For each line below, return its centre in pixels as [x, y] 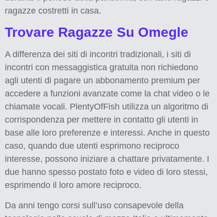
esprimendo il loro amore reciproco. [73, 185]
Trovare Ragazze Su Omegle [97, 32]
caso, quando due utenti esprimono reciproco [92, 146]
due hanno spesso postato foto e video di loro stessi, [106, 172]
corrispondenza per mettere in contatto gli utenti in [101, 120]
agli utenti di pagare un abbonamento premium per [102, 81]
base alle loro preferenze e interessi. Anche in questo [107, 133]
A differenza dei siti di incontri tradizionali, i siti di [98, 54]
